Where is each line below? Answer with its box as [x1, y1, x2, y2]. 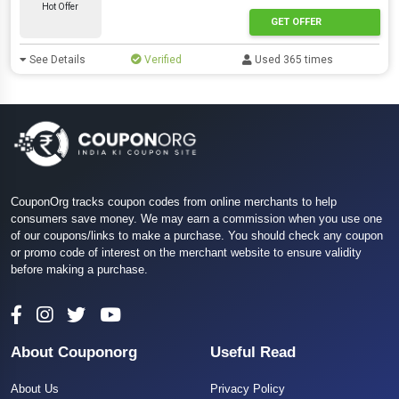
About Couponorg [11, 344, 137, 362]
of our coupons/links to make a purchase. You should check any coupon [11, 229, 383, 243]
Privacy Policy [210, 382, 285, 396]
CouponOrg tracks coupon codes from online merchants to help [11, 195, 337, 209]
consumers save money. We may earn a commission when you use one [11, 212, 382, 226]
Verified [142, 53, 183, 66]
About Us [11, 382, 59, 396]
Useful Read [210, 344, 296, 362]
